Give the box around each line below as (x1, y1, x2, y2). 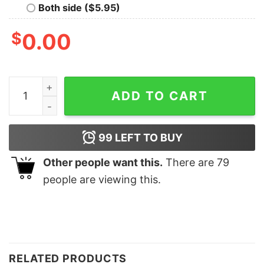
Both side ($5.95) (38, 1, 120, 14)
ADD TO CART (111, 88, 208, 103)
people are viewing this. (43, 173, 161, 186)
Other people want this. (43, 156, 163, 169)
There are (163, 156, 217, 169)
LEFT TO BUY (112, 131, 183, 144)
